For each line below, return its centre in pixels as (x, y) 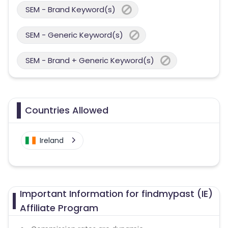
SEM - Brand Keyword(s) (70, 9)
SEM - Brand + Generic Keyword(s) (90, 60)
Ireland (52, 140)
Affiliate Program (59, 208)
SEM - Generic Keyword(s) (74, 35)
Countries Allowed (67, 110)
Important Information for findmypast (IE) (116, 194)
